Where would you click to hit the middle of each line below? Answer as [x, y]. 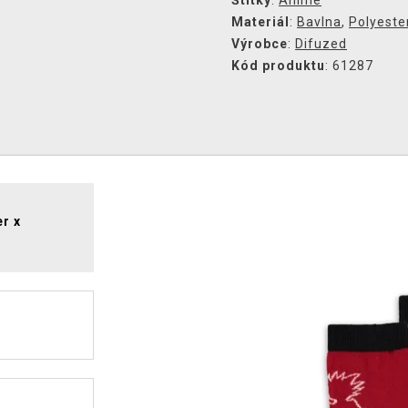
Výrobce [260, 44]
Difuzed [321, 44]
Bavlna [319, 22]
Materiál [260, 22]
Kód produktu [278, 66]
